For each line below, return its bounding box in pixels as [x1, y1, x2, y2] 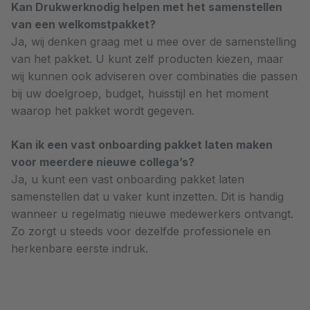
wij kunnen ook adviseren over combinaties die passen [11, 69, 298, 83]
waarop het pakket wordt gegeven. [11, 104, 194, 118]
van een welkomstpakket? [11, 17, 156, 31]
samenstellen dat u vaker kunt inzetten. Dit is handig [11, 190, 284, 203]
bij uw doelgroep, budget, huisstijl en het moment [11, 86, 268, 100]
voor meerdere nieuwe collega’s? [11, 155, 194, 169]
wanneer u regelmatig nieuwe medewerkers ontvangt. [11, 207, 293, 221]
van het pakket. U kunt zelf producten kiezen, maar [11, 52, 284, 66]
